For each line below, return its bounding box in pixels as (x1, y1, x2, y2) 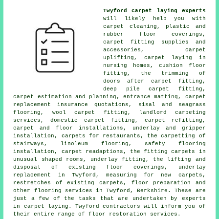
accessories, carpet (103, 46, 206, 53)
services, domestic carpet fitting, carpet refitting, (13, 117, 206, 123)
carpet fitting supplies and (103, 39, 206, 45)
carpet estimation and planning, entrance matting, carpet (13, 93, 206, 100)
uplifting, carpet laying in (103, 54, 206, 61)
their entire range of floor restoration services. (13, 211, 181, 217)
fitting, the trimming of (103, 70, 206, 76)
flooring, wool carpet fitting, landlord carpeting (13, 109, 206, 115)
